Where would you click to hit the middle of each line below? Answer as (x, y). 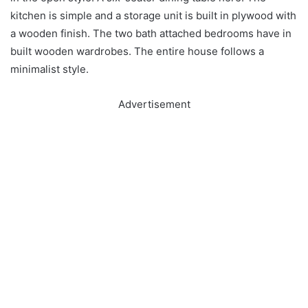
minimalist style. (49, 69)
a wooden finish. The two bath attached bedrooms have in (151, 33)
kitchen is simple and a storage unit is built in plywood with (153, 15)
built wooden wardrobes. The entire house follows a (137, 51)
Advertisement (154, 104)
